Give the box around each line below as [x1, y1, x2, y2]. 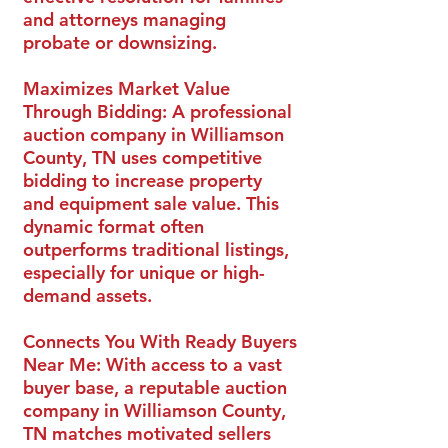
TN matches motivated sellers [23, 422, 271, 445]
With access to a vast [106, 353, 282, 376]
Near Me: [23, 353, 106, 376]
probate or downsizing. [23, 31, 217, 54]
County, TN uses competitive [23, 146, 262, 169]
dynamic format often [23, 215, 204, 238]
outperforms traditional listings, [23, 238, 289, 261]
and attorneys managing [23, 8, 226, 31]
